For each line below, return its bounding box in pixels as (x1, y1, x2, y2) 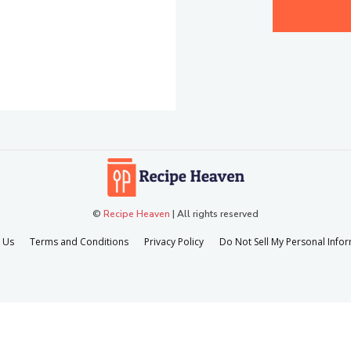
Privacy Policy (144, 234, 204, 248)
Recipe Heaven (103, 207, 170, 220)
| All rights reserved (170, 207, 259, 220)
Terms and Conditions (30, 234, 128, 248)
